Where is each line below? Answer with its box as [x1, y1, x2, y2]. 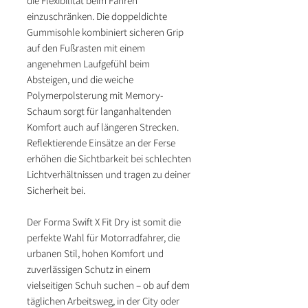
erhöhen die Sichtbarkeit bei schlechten [27, 152, 191, 166]
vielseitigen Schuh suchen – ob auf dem [27, 278, 190, 292]
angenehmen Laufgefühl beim [27, 57, 150, 71]
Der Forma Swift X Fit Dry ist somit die [27, 215, 181, 229]
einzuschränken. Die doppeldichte [27, 10, 167, 23]
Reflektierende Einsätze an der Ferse [27, 136, 175, 150]
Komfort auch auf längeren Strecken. [27, 120, 179, 134]
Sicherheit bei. [27, 184, 87, 197]
